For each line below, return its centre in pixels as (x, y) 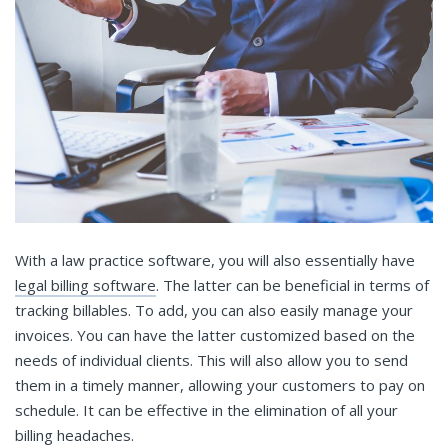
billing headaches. (74, 435)
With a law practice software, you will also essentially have (215, 260)
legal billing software (85, 285)
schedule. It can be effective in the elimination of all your (206, 410)
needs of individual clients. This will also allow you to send (211, 360)
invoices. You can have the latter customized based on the (215, 335)
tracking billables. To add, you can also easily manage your (214, 310)
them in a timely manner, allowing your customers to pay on (220, 385)
